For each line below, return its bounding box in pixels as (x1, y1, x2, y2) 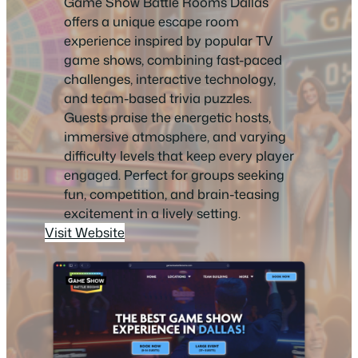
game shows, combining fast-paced (64, 50, 282, 70)
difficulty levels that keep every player (64, 146, 294, 165)
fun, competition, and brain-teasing (64, 185, 280, 204)
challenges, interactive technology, (64, 70, 276, 89)
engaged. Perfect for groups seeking (64, 165, 284, 185)
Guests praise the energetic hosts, (64, 108, 271, 127)
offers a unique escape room (64, 12, 239, 31)
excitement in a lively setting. (64, 204, 241, 223)
